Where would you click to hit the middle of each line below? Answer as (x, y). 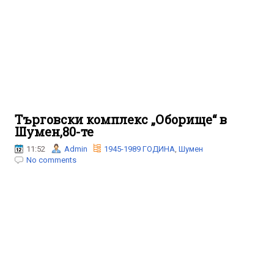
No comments (51, 160)
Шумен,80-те (54, 131)
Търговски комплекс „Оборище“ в (121, 119)
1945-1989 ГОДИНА (139, 149)
